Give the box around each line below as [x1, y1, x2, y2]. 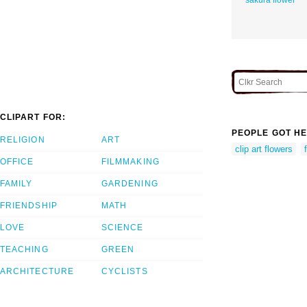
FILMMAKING [101, 157, 160, 167]
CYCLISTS [101, 267, 148, 277]
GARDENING [101, 179, 158, 189]
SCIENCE [101, 223, 144, 233]
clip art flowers [235, 143, 293, 154]
